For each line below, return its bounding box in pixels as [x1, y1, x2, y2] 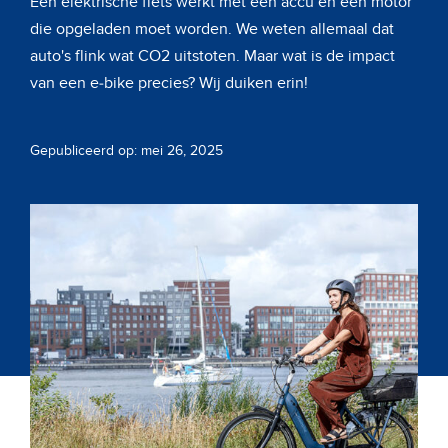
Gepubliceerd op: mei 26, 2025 [30, 142, 223, 159]
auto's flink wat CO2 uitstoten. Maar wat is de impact [30, 46, 395, 66]
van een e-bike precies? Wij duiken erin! [30, 73, 308, 93]
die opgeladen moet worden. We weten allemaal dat [30, 19, 394, 39]
